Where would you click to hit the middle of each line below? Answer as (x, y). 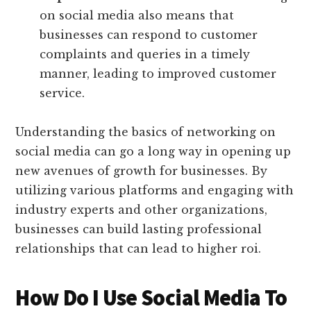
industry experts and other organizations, (142, 209)
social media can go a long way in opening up (153, 151)
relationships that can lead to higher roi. (138, 248)
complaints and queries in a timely (145, 54)
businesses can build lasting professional (139, 229)
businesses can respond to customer (149, 34)
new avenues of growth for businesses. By (142, 170)
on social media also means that (137, 15)
